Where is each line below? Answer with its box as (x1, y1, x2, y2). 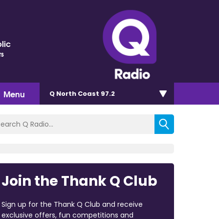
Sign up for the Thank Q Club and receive (1, 199, 143, 209)
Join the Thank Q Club (1, 171, 157, 191)
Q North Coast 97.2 (49, 88, 115, 98)
